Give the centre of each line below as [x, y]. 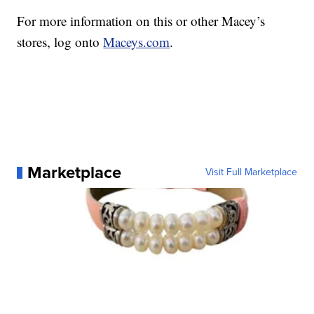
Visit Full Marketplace [251, 172]
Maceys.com [137, 42]
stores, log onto [60, 42]
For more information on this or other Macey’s [141, 21]
